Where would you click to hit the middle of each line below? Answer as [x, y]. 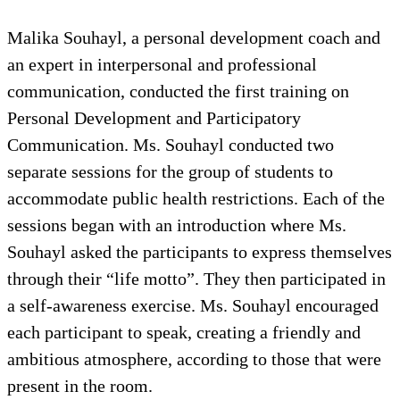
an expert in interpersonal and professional [162, 64]
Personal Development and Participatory [154, 117]
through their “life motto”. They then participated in [196, 278]
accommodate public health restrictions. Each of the [196, 198]
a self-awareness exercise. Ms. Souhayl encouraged [193, 305]
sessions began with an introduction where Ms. [177, 225]
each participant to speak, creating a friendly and [184, 332]
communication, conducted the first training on [178, 91]
